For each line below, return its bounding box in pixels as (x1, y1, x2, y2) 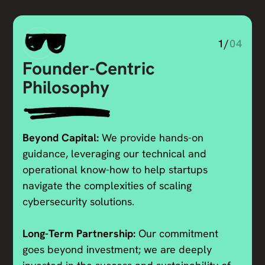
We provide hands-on (102, 131, 204, 145)
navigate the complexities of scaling (22, 179, 192, 193)
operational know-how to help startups (22, 163, 208, 177)
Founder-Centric (22, 57, 156, 80)
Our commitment (138, 227, 219, 241)
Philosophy (22, 76, 110, 99)
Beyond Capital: (22, 131, 102, 145)
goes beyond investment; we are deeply (22, 243, 212, 257)
